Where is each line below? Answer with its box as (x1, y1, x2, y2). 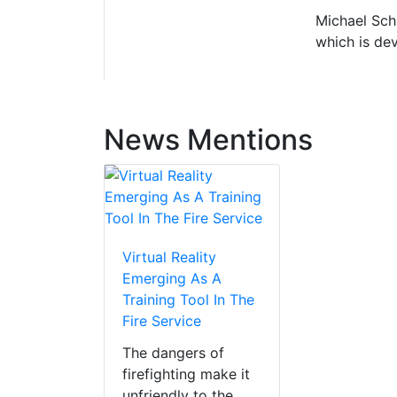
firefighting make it (122, 365, 250, 384)
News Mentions (104, 122, 313, 158)
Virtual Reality (122, 248, 216, 267)
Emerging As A (122, 269, 222, 288)
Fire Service (122, 312, 201, 331)
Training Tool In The (122, 291, 254, 309)
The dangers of (122, 344, 224, 362)
